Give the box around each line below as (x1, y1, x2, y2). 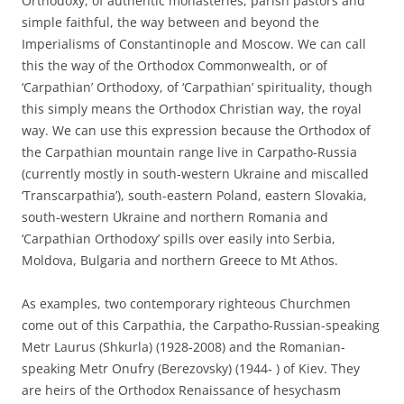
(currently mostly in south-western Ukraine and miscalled (22, 164, 369, 182)
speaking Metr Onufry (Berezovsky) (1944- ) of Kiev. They (22, 359, 360, 377)
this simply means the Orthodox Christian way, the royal (22, 99, 362, 117)
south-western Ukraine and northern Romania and (22, 207, 328, 225)
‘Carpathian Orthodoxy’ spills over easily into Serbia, (22, 229, 335, 247)
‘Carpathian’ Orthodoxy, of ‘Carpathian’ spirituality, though (22, 78, 372, 96)
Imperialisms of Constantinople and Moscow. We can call (22, 34, 366, 52)
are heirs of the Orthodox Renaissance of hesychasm (22, 381, 341, 399)
